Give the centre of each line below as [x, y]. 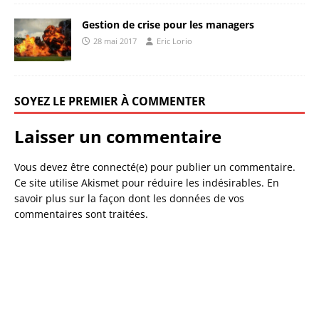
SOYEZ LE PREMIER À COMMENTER [110, 101]
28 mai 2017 [115, 41]
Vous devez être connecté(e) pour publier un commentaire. [155, 167]
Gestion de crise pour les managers [168, 24]
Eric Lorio [174, 41]
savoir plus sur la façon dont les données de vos [129, 198]
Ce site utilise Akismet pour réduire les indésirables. [141, 182]
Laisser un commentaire [118, 136]
